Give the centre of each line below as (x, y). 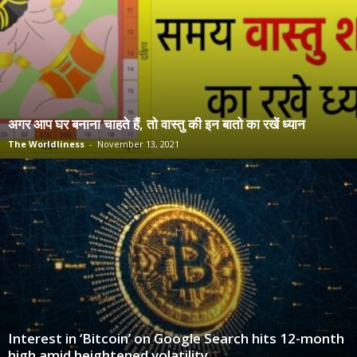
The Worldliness (46, 144)
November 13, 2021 (138, 144)
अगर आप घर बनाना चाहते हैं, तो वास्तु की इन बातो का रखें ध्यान (157, 124)
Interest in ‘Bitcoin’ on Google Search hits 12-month (176, 338)
